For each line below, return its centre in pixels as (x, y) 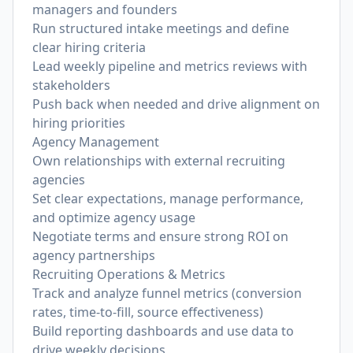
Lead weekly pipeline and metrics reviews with (170, 66)
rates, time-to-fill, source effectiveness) (148, 312)
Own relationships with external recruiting (159, 161)
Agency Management (96, 142)
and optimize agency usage (114, 217)
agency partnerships (94, 255)
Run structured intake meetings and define (161, 28)
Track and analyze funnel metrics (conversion (167, 293)
